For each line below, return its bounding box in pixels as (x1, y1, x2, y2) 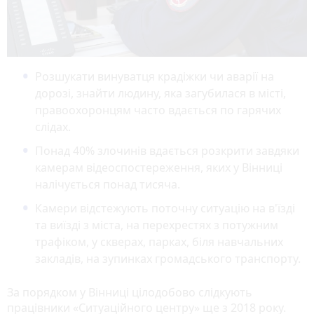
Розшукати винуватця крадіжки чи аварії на (35, 68, 274, 84)
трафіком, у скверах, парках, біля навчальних (35, 233, 283, 250)
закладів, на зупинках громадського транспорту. (35, 250, 301, 266)
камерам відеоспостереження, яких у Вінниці (35, 159, 282, 175)
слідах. (35, 118, 71, 135)
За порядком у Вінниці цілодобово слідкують (7, 284, 252, 300)
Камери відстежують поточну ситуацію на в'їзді (35, 200, 295, 216)
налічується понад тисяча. (35, 176, 180, 192)
